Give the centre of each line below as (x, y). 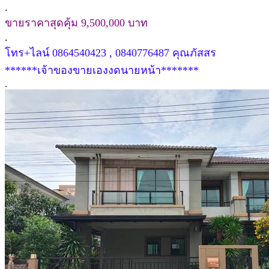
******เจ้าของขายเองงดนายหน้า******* (102, 70)
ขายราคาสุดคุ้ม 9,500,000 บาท (76, 23)
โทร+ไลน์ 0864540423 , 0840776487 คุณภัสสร (110, 53)
